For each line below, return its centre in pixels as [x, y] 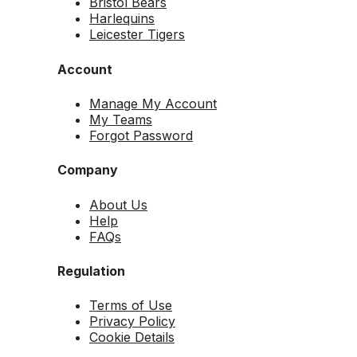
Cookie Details [132, 337]
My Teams [121, 120]
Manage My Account [153, 104]
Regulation [91, 271]
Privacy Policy [132, 322]
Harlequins [122, 19]
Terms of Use [131, 306]
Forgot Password [141, 135]
